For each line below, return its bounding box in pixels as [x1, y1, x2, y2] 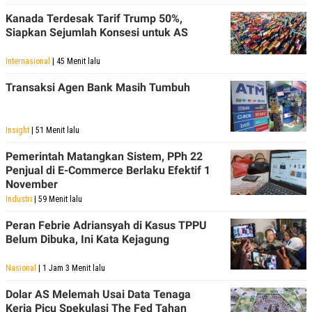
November [6, 177, 58, 191]
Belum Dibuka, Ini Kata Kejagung [6, 232, 169, 246]
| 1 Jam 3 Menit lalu [36, 263, 105, 273]
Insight [6, 125, 29, 135]
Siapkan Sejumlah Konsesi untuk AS [6, 25, 188, 39]
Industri [6, 194, 32, 204]
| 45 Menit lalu [50, 56, 100, 66]
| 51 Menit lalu [29, 125, 79, 135]
